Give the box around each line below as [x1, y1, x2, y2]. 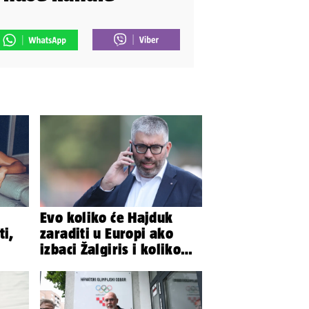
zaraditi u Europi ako [40, 224, 173, 241]
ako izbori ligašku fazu [40, 256, 185, 273]
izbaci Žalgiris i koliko [40, 240, 133, 257]
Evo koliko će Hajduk [40, 208, 173, 226]
